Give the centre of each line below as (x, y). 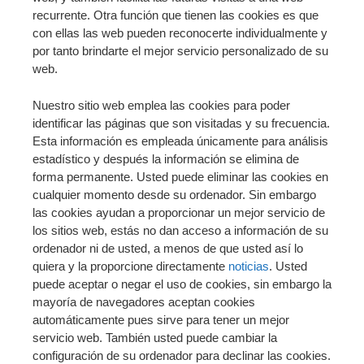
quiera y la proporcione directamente (130, 266)
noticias (249, 266)
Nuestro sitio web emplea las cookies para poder (161, 105)
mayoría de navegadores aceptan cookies (144, 301)
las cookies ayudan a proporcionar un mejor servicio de (179, 212)
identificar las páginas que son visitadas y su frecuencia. (181, 123)
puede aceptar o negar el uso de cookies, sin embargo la (182, 284)
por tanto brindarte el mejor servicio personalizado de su (180, 51)
